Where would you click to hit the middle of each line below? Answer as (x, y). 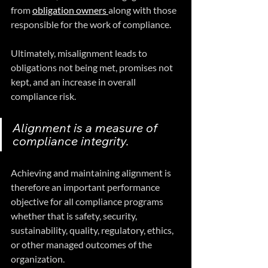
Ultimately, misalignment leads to (80, 53)
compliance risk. (43, 96)
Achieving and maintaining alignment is (92, 172)
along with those (143, 10)
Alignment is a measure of (86, 127)
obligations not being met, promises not (93, 67)
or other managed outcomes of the (82, 244)
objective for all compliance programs (88, 201)
